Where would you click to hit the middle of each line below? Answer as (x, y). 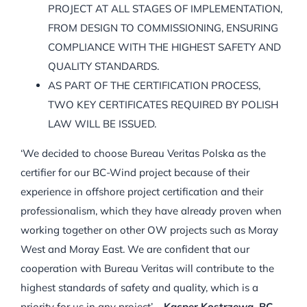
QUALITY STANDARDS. (103, 66)
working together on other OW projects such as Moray (149, 230)
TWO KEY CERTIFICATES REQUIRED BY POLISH (163, 105)
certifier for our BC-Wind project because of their (135, 173)
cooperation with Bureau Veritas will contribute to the (147, 269)
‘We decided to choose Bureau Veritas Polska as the (143, 153)
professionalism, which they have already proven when (151, 211)
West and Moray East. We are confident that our (135, 249)
